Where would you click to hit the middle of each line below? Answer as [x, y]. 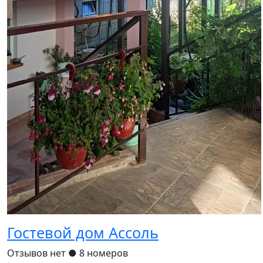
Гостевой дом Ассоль [83, 233]
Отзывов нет [38, 253]
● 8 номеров [98, 253]
